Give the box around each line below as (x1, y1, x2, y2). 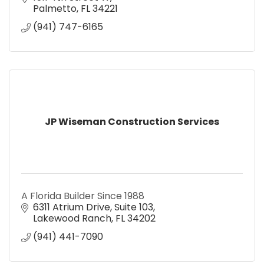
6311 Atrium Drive (33, 200, 110, 214)
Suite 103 (114, 200, 153, 214)
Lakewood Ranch (33, 211, 111, 225)
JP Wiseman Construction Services (45, 114, 219, 128)
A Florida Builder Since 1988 (21, 189, 144, 203)
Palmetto (33, 1, 77, 15)
